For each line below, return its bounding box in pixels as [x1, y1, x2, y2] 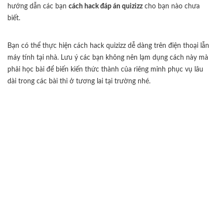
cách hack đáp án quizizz [69, 2, 143, 10]
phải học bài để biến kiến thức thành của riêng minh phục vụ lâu [7, 66, 203, 73]
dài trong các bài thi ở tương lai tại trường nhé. [7, 77, 150, 85]
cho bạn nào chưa [143, 2, 200, 10]
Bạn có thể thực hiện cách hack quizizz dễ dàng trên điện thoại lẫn [7, 42, 209, 49]
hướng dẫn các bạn [7, 2, 69, 10]
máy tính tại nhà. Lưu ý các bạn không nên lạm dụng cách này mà [7, 54, 208, 61]
